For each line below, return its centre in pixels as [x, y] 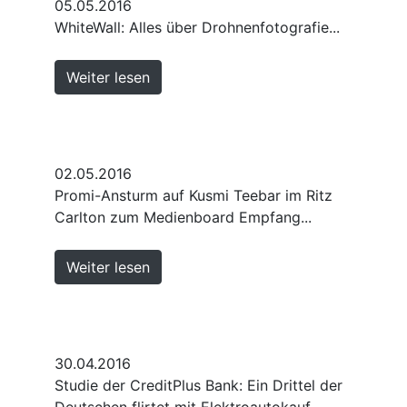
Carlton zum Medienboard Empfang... [183, 217]
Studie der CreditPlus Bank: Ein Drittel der [199, 385]
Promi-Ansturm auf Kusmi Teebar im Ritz [194, 195]
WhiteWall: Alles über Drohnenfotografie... [197, 27]
